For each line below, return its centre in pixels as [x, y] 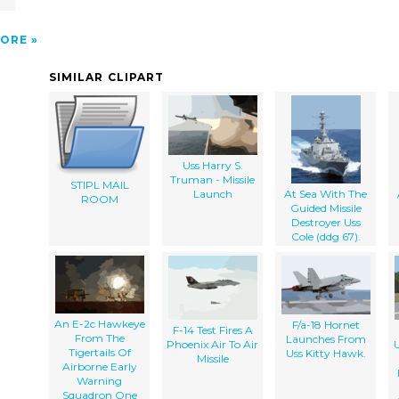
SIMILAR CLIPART [107, 77]
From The [99, 338]
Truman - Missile [212, 179]
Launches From [326, 338]
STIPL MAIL [99, 184]
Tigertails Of [99, 352]
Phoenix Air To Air [212, 344]
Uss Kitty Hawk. [326, 353]
